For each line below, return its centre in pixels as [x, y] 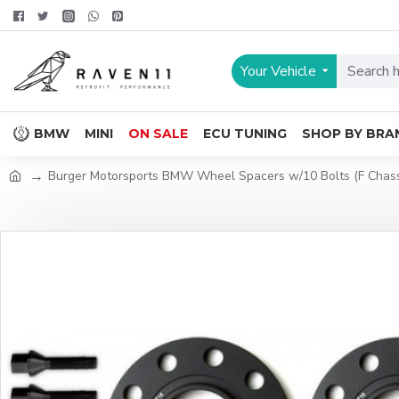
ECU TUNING [245, 133]
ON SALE [158, 133]
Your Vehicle [278, 71]
